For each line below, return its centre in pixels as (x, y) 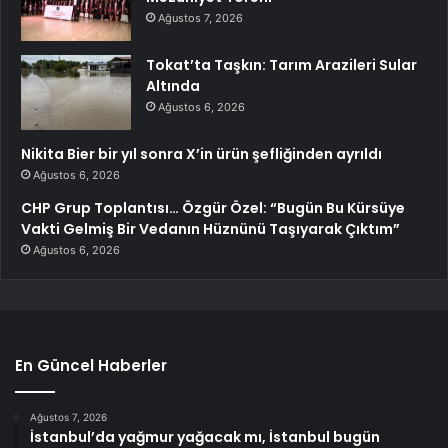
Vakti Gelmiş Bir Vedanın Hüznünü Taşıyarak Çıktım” (210, 229)
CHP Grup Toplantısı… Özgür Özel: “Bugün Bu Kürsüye (213, 208)
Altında (173, 86)
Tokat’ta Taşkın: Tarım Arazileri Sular (281, 65)
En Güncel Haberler (91, 366)
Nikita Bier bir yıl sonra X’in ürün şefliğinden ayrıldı (201, 154)
